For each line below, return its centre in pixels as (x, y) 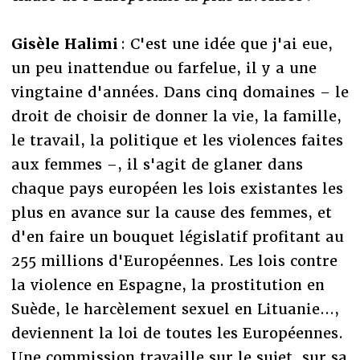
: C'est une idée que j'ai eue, (225, 43)
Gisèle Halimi (64, 43)
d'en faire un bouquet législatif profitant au (177, 236)
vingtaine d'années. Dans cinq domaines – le (180, 92)
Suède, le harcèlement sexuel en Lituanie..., (175, 309)
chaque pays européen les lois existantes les (177, 188)
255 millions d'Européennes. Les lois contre (174, 260)
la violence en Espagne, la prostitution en (168, 284)
